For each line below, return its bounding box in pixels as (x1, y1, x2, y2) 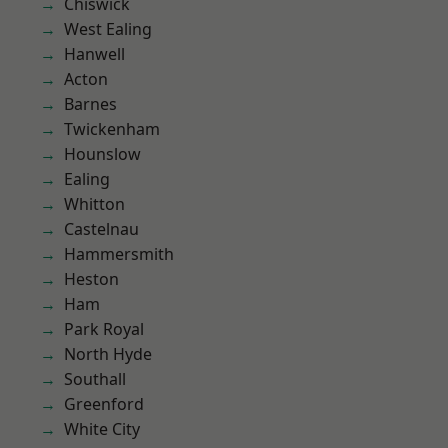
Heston (64, 268, 119, 290)
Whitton (64, 193, 125, 215)
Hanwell (64, 43, 125, 65)
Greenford (64, 393, 144, 415)
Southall (64, 368, 126, 390)
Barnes (64, 93, 117, 115)
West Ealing (64, 18, 152, 40)
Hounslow (64, 143, 141, 165)
